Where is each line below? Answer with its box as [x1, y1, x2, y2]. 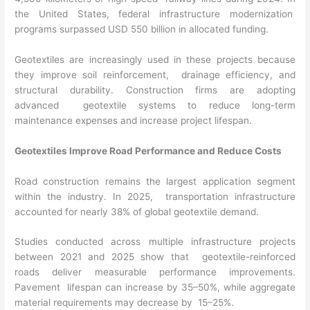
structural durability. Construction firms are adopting [15, 84, 295, 95]
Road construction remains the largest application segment [15, 175, 295, 187]
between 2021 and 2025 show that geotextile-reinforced [15, 251, 295, 263]
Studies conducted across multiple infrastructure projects [15, 236, 295, 248]
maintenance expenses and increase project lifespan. [15, 114, 255, 126]
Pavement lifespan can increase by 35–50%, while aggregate [15, 282, 295, 293]
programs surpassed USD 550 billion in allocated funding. [15, 23, 272, 35]
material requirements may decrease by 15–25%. [15, 297, 237, 309]
